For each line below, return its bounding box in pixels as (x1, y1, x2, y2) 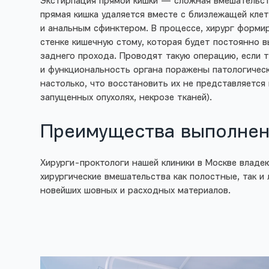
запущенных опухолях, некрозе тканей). (40, 92, 213, 103)
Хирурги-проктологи (40, 158, 130, 168)
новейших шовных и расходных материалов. (40, 186, 231, 196)
